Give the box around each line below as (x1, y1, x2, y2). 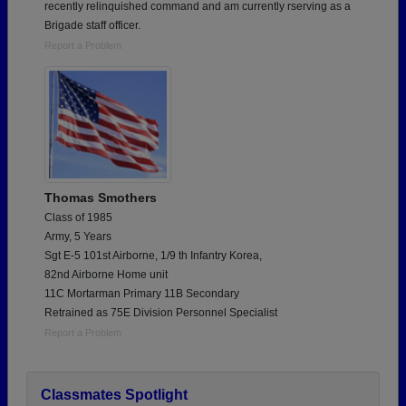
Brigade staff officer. (44, 18, 140, 32)
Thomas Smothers (44, 189, 157, 205)
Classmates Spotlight (41, 386, 188, 402)
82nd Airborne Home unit (44, 267, 168, 281)
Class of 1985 (44, 210, 112, 224)
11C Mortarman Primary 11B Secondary (44, 286, 239, 300)
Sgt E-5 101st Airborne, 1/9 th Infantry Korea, (44, 248, 262, 262)
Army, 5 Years (44, 229, 111, 243)
